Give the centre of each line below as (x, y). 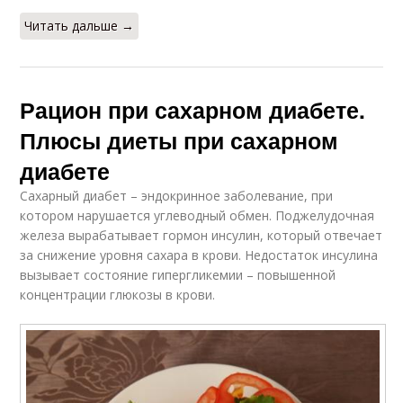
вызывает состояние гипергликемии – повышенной (178, 274)
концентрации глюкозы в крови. (118, 294)
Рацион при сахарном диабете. (193, 109)
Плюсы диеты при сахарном (179, 140)
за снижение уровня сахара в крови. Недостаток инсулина (199, 255)
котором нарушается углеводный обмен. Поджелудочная (197, 215)
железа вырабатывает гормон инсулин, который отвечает (201, 235)
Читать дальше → (80, 25)
